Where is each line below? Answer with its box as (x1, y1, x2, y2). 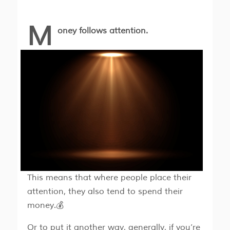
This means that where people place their (27, 172, 191, 183)
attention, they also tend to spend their (27, 186, 183, 197)
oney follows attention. (57, 25, 148, 36)
